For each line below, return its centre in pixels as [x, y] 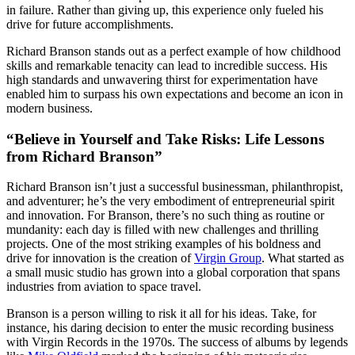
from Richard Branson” [84, 156]
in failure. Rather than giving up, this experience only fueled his [165, 10]
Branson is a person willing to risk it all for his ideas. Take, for [161, 314]
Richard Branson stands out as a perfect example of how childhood [174, 51]
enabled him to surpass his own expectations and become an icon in [175, 94]
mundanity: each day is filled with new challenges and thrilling [162, 230]
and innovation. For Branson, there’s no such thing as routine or [165, 216]
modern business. [50, 108]
